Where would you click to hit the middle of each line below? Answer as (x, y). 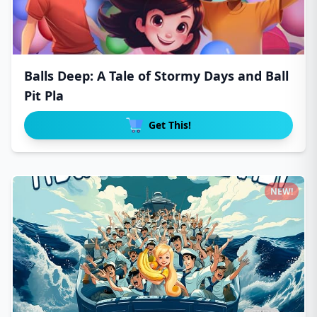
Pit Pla (44, 96)
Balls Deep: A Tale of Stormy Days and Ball (156, 76)
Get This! (170, 125)
